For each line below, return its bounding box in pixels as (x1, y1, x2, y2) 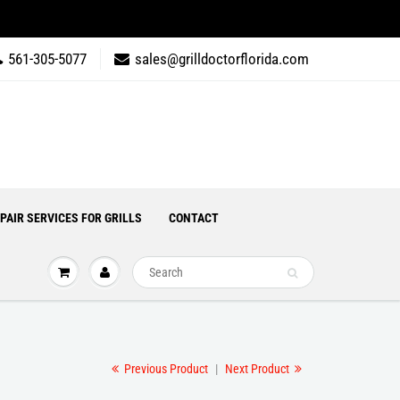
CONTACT (169, 211, 219, 225)
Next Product (225, 362, 292, 376)
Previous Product (121, 362, 208, 376)
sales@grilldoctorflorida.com (135, 50, 309, 68)
